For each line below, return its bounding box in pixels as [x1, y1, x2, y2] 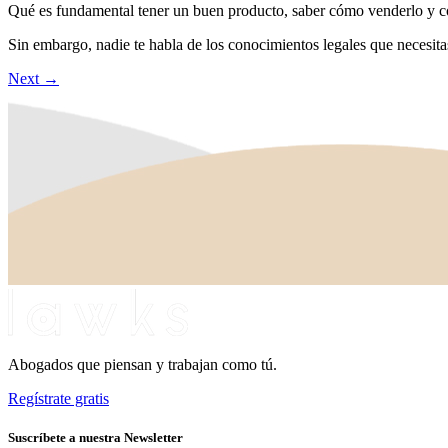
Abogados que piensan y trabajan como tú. [8, 355, 277, 373]
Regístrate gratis [8, 389, 109, 407]
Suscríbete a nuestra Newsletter [8, 430, 183, 446]
